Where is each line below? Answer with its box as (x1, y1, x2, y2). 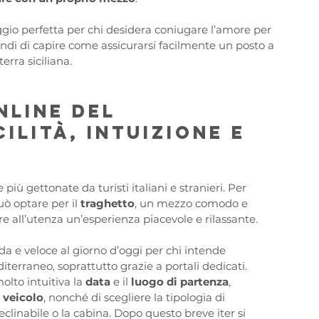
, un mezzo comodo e (135, 197, 251, 211)
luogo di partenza (131, 275, 229, 289)
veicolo (3, 291, 43, 305)
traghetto (80, 197, 135, 211)
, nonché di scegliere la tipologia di (43, 291, 228, 305)
